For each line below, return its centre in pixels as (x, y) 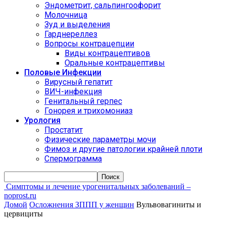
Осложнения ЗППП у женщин (82, 205)
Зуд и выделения (77, 24)
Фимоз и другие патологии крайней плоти (123, 149)
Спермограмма (73, 159)
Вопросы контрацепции (89, 44)
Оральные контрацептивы (115, 63)
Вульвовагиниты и (169, 205)
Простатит (64, 130)
